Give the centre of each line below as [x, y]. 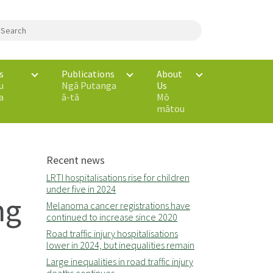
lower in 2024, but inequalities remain [120, 245]
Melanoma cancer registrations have [118, 205]
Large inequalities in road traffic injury [120, 261]
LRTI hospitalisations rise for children [118, 177]
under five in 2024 [81, 189]
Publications [88, 74]
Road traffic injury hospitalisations [112, 233]
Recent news [76, 160]
